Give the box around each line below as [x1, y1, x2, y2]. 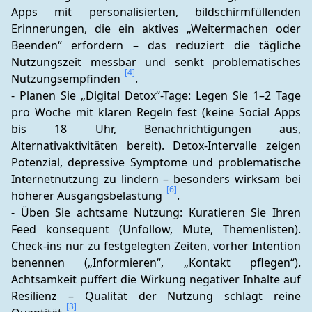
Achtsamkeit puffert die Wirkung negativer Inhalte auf [11, 272, 301, 287]
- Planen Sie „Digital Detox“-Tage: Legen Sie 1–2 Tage [11, 88, 301, 103]
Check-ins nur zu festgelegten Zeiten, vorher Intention [11, 238, 301, 253]
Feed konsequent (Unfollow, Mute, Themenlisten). [11, 221, 301, 237]
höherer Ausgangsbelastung [11, 188, 165, 203]
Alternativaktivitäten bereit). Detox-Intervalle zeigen [11, 138, 301, 153]
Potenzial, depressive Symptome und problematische [11, 155, 301, 170]
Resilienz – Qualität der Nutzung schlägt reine [11, 288, 301, 304]
